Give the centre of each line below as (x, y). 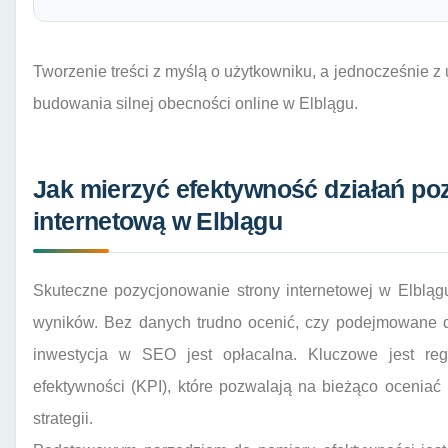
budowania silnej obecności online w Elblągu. (195, 103)
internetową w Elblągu (157, 222)
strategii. (63, 418)
